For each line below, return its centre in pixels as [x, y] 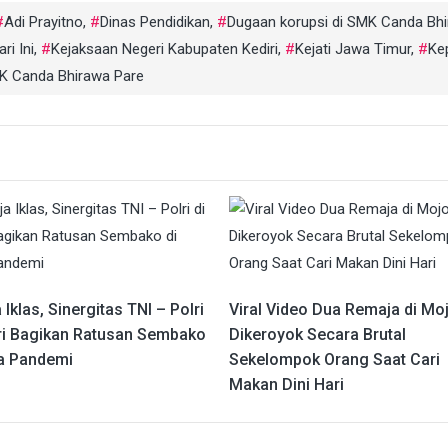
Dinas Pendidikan [155, 22]
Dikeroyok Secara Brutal [317, 335]
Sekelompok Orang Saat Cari [334, 360]
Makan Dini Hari [286, 385]
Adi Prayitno [43, 22]
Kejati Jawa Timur [353, 49]
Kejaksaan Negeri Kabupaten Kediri [164, 49]
